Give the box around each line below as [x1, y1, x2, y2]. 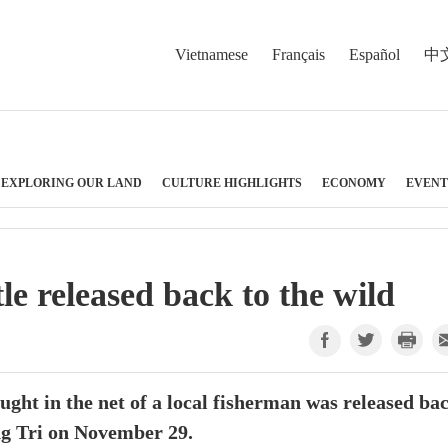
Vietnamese [175, 44, 248, 64]
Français [272, 44, 325, 64]
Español [349, 44, 400, 64]
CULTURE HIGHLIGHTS [162, 175, 302, 190]
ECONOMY [322, 175, 386, 190]
